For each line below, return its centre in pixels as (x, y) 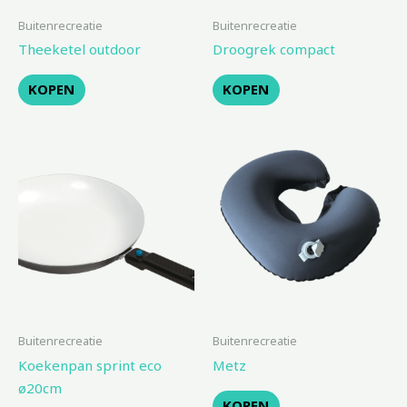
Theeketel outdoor (79, 50)
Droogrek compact (274, 50)
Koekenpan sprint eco (90, 365)
